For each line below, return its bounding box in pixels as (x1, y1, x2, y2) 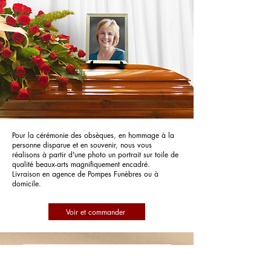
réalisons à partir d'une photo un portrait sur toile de (12, 149, 178, 160)
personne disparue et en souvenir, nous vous (12, 140, 152, 150)
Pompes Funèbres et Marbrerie (22, 244, 171, 256)
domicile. (12, 178, 41, 189)
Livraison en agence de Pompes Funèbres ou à (12, 169, 158, 179)
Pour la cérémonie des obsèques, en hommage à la (12, 130, 174, 140)
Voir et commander (66, 206, 125, 217)
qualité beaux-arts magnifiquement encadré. (12, 159, 150, 169)
